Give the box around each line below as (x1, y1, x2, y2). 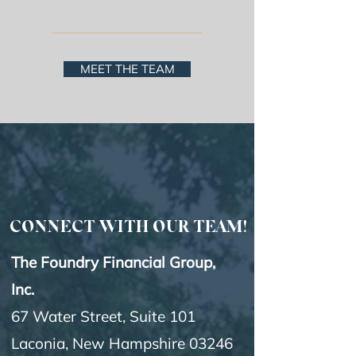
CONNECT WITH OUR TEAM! (9, 220, 247, 236)
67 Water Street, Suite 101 (11, 307, 195, 326)
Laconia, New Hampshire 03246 (11, 334, 233, 353)
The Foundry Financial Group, (11, 253, 215, 272)
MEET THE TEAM (79, 61, 175, 76)
